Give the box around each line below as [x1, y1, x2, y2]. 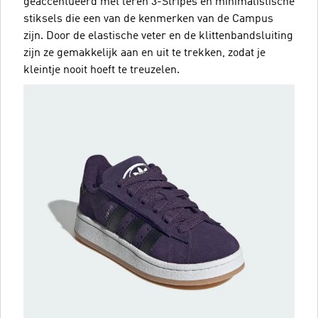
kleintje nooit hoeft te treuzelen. [23, 64, 180, 76]
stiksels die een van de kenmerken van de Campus [23, 13, 273, 25]
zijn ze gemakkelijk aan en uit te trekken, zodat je [23, 47, 265, 59]
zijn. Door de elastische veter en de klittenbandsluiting [23, 30, 293, 42]
